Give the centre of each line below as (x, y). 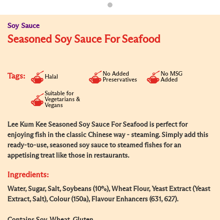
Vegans (54, 106)
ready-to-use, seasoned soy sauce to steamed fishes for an (94, 145)
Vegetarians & (62, 100)
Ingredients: (28, 175)
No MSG (172, 74)
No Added (116, 74)
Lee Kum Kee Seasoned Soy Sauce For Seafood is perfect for (97, 125)
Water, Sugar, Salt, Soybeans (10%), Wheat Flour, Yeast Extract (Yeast (109, 189)
